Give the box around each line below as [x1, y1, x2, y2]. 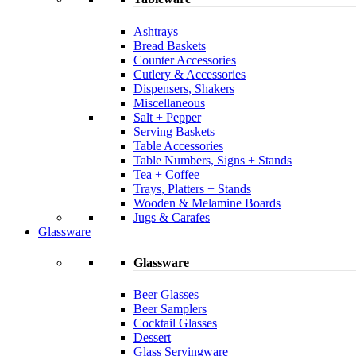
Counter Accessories [133, 52, 236, 67]
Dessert [133, 331, 171, 345]
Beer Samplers [133, 302, 207, 316]
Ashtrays [133, 24, 178, 38]
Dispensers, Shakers [133, 81, 234, 95]
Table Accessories [133, 138, 223, 153]
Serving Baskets [133, 124, 215, 138]
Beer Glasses [133, 288, 199, 302]
